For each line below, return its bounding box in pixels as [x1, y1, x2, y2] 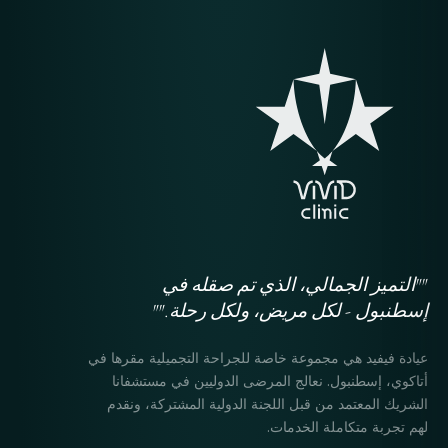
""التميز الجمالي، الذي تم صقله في [162, 273, 428, 297]
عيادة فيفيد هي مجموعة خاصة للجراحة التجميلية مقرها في [88, 349, 428, 367]
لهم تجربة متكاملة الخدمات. [267, 418, 428, 436]
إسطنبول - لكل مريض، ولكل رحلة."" [152, 299, 428, 323]
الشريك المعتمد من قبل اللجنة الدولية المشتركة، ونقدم [107, 395, 428, 413]
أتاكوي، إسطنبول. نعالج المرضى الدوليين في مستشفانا [112, 372, 428, 390]
